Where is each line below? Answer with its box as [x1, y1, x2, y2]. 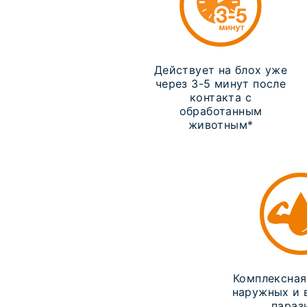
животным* [188, 118, 254, 132]
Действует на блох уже [153, 63, 288, 77]
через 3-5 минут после [155, 77, 286, 90]
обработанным [179, 104, 262, 118]
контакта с [190, 90, 252, 104]
